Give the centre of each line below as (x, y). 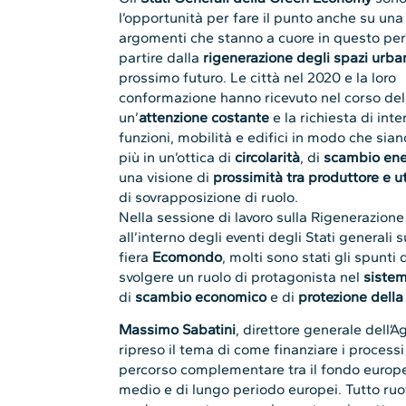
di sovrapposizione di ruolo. (209, 197)
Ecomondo (188, 256)
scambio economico (201, 296)
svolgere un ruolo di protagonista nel (242, 276)
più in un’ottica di (177, 157)
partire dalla (161, 57)
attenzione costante (206, 117)
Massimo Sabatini (178, 330)
